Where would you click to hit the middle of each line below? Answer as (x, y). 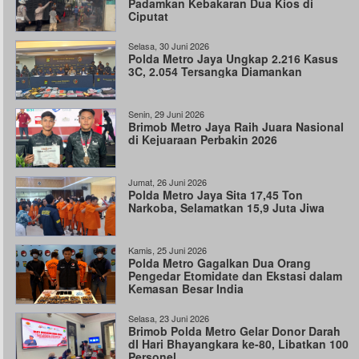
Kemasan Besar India (186, 288)
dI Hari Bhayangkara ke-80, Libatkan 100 (238, 344)
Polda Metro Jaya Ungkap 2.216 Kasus (233, 58)
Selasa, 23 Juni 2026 (168, 318)
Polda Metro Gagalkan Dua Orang (219, 263)
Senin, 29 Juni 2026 (166, 114)
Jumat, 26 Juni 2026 (167, 182)
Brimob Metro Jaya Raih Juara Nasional (236, 127)
